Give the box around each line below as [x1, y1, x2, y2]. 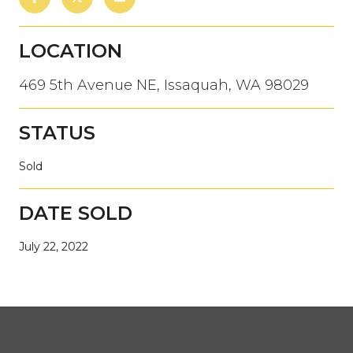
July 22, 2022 [19, 239, 88, 254]
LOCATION [19, 39, 122, 62]
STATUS [19, 121, 95, 144]
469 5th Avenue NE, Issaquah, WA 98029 [19, 76, 309, 94]
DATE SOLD [19, 201, 132, 225]
